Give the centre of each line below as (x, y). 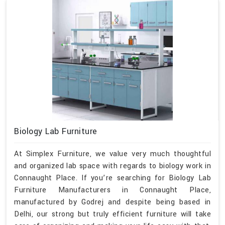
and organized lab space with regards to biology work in (113, 166)
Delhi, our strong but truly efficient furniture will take (113, 214)
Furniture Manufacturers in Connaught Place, (113, 190)
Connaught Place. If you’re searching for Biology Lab (113, 178)
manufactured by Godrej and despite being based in (113, 202)
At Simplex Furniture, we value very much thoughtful (113, 154)
